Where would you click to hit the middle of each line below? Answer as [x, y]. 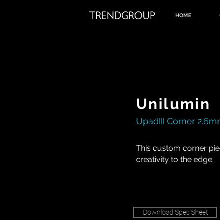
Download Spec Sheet [175, 212]
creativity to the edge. [175, 159]
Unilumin [173, 104]
